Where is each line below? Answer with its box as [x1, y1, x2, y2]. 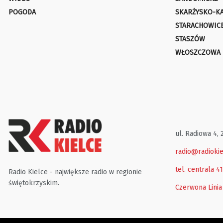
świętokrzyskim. [8, 179, 59, 188]
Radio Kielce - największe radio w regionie [8, 168, 142, 177]
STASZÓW [175, 35, 205, 44]
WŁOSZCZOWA [175, 48, 221, 57]
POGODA [8, 8, 36, 17]
